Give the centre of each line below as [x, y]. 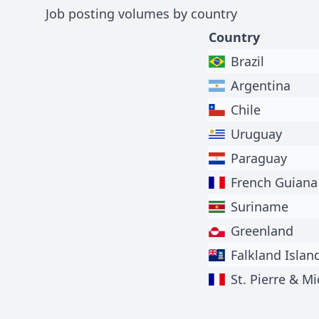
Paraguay [259, 158]
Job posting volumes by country [141, 13]
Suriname [260, 206]
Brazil [248, 61]
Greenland [262, 230]
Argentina [261, 85]
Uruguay [257, 134]
